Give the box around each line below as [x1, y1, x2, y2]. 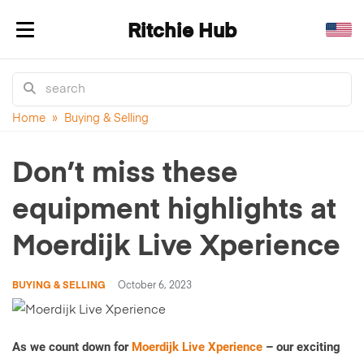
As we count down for [12, 340, 132, 354]
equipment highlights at [12, 197, 336, 225]
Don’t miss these [12, 160, 238, 188]
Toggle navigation [25, 33, 128, 46]
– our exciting [262, 340, 340, 354]
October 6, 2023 [118, 281, 192, 291]
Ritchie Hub [127, 22, 236, 41]
